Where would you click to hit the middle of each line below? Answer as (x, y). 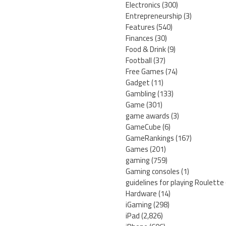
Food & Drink (146, 49)
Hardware (141, 194)
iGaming (139, 205)
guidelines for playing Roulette (175, 183)
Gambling (141, 94)
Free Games (145, 72)
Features (140, 27)
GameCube (143, 127)
